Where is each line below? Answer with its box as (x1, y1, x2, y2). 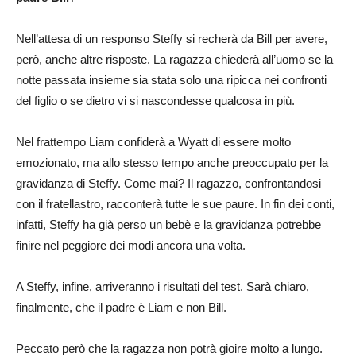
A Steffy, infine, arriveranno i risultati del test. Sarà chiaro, (16, 279, 309, 293)
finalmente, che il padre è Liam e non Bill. (16, 300, 226, 314)
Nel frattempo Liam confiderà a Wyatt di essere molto (16, 134, 291, 149)
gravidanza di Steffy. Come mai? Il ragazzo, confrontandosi (16, 176, 321, 190)
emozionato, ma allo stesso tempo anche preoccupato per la (16, 155, 328, 169)
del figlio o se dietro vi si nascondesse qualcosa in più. (16, 93, 295, 107)
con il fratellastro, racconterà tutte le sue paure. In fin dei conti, (16, 196, 335, 211)
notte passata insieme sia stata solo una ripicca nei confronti (16, 72, 327, 87)
